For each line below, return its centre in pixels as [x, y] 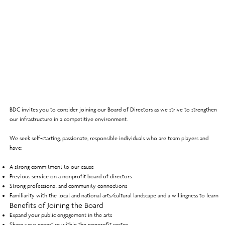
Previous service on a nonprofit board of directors [70, 177]
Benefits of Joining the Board [56, 205]
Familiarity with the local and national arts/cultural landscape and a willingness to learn [114, 196]
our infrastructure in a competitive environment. [68, 119]
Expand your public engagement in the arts [61, 215]
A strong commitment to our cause [51, 167]
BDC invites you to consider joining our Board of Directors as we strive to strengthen [113, 110]
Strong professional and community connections [68, 186]
